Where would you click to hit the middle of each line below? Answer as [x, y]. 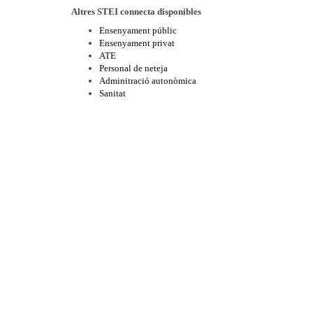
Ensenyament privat [137, 43]
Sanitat [112, 93]
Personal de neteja [133, 68]
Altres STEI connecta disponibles [136, 12]
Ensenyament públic [138, 30]
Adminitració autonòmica [148, 81]
